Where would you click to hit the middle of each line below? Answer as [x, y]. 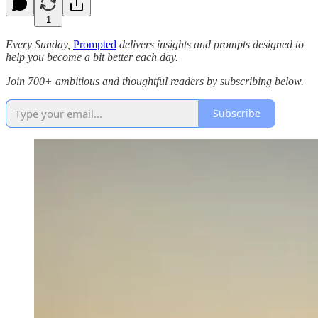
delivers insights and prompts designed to [212, 44]
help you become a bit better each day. [92, 57]
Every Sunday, [38, 44]
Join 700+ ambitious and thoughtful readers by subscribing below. [155, 81]
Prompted [95, 44]
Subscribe [237, 114]
